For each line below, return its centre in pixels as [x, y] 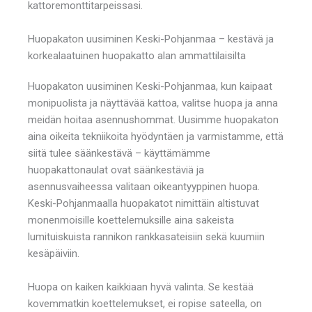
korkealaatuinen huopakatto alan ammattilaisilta [137, 55]
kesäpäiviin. [54, 253]
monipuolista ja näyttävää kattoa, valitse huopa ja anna [153, 103]
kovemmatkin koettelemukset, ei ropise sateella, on [145, 303]
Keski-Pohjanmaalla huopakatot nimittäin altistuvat [143, 203]
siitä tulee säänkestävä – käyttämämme [119, 153]
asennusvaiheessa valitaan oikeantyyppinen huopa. [144, 186]
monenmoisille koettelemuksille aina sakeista [131, 220]
